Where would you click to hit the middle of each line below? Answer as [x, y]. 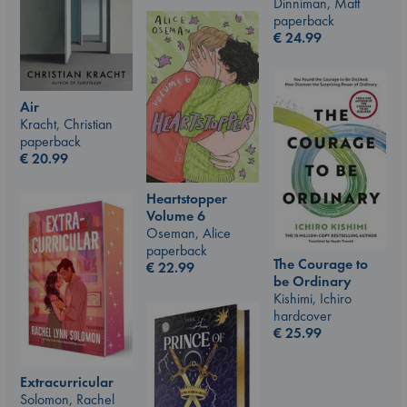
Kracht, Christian [66, 124]
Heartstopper [187, 199]
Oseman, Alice [189, 233]
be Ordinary [313, 281]
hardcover [303, 315]
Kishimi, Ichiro [313, 298]
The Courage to [321, 263]
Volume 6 [176, 216]
